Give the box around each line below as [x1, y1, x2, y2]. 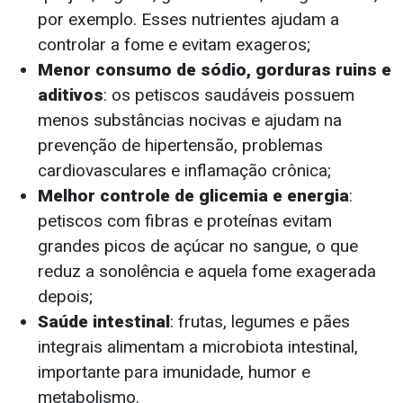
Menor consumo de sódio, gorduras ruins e [38, 59, 391, 81]
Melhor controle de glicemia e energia [38, 185, 349, 207]
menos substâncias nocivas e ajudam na [38, 110, 342, 131]
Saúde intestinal [38, 311, 170, 333]
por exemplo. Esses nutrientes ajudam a [38, 9, 339, 31]
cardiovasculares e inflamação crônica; [38, 160, 331, 182]
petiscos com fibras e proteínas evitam [38, 210, 332, 232]
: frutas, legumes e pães [170, 311, 350, 333]
